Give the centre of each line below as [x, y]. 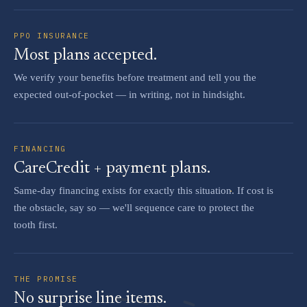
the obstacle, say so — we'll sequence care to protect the [134, 208]
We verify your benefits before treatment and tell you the [135, 77]
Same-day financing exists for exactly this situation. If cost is [144, 191]
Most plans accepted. [85, 56]
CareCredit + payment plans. [112, 169]
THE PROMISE [46, 279]
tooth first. [36, 225]
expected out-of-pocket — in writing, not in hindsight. [130, 95]
